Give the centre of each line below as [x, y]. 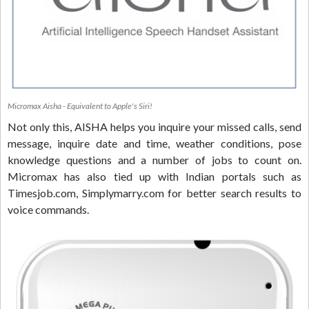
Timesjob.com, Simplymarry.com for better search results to [154, 192]
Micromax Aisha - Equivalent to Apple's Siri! [80, 106]
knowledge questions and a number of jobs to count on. [154, 159]
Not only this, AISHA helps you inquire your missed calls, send [154, 126]
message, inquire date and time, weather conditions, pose [154, 143]
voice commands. [48, 209]
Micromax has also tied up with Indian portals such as [154, 176]
